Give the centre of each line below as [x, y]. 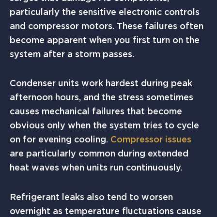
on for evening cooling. [60, 139]
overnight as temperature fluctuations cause [106, 211]
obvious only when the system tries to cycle [104, 125]
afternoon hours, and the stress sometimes [101, 97]
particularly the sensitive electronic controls [105, 12]
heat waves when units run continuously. [96, 168]
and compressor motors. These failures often [107, 26]
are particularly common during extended [99, 154]
